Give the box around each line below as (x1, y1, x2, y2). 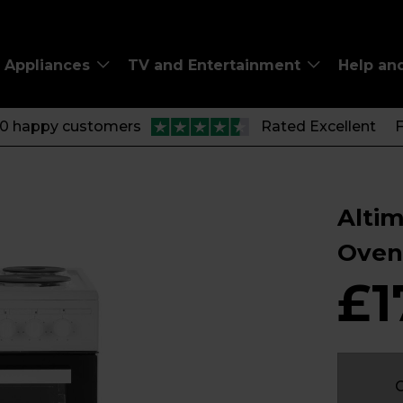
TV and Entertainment (128, 56, 305, 74)
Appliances (4, 56, 94, 74)
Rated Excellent (260, 118, 376, 135)
